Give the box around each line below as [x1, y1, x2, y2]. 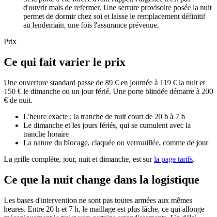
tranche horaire [23, 130, 69, 139]
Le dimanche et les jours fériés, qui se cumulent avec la [23, 121, 191, 130]
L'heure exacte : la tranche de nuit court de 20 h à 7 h [23, 112, 185, 121]
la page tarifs [154, 155, 193, 164]
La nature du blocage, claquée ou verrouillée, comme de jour [23, 139, 208, 147]
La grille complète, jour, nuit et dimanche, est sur [4, 155, 154, 164]
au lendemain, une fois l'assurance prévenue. [23, 21, 159, 30]
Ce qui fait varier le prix [4, 56, 125, 69]
